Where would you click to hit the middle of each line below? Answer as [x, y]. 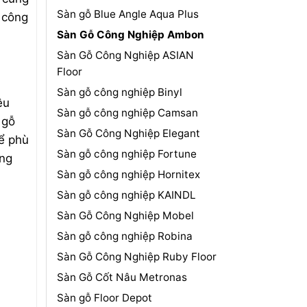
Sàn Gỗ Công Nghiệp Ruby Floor [136, 256]
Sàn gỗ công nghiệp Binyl [119, 92]
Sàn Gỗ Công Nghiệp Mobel [125, 215]
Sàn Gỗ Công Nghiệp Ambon [130, 34]
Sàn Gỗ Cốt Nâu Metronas [122, 277]
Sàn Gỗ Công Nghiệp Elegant [128, 133]
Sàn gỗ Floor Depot [104, 297]
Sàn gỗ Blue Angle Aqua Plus [127, 14]
